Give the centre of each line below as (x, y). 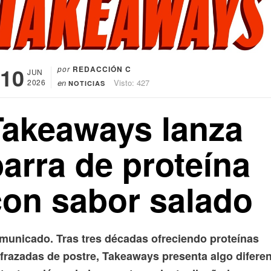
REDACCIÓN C (102, 69)
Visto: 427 (132, 83)
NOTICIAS (87, 83)
